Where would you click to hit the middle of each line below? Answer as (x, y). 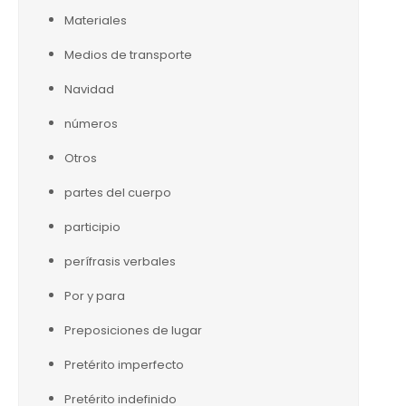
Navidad (89, 89)
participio (92, 227)
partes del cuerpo (118, 193)
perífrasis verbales (120, 261)
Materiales (96, 20)
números (91, 124)
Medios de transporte (128, 55)
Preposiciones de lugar (133, 330)
